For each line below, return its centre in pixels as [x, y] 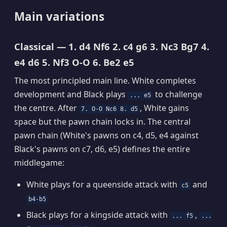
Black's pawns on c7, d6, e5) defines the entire [102, 149]
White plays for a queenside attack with [103, 185]
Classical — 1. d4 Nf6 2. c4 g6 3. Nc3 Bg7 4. [112, 47]
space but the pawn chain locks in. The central [102, 122]
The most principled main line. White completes [105, 81]
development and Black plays [71, 94]
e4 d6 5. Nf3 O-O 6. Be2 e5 [74, 62]
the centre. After [47, 108]
